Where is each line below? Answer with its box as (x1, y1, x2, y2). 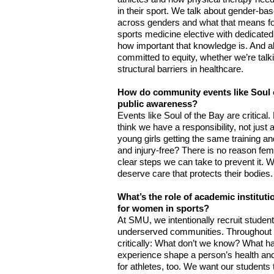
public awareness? (117, 99, 198, 109)
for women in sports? (117, 204, 209, 213)
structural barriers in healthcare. (117, 64, 243, 74)
